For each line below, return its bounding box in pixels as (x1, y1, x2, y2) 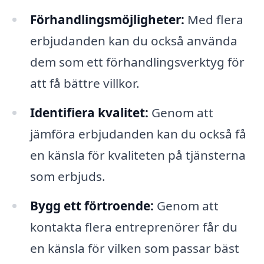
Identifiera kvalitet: (29, 104, 148, 121)
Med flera (184, 11, 243, 28)
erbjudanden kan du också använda (29, 32, 237, 49)
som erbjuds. (29, 168, 105, 185)
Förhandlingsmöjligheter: (29, 11, 184, 28)
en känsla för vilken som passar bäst (29, 240, 239, 257)
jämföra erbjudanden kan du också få (29, 126, 246, 143)
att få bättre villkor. (29, 75, 140, 92)
